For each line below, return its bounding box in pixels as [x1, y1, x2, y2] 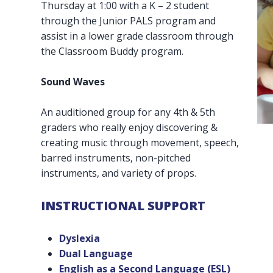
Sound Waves [41, 74, 105, 88]
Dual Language [59, 246, 133, 260]
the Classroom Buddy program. [41, 44, 184, 58]
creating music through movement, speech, [41, 135, 239, 149]
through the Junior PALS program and [41, 13, 216, 27]
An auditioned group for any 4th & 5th [41, 105, 216, 119]
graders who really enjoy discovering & [41, 120, 218, 134]
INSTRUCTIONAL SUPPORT [41, 197, 206, 214]
